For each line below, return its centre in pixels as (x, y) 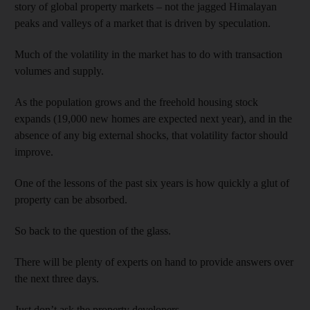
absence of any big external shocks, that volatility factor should (151, 135)
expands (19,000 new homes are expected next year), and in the (153, 119)
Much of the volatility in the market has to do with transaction (148, 54)
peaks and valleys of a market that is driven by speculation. (143, 23)
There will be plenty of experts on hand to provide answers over (154, 262)
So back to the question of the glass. (93, 231)
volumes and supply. (59, 71)
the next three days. (57, 279)
